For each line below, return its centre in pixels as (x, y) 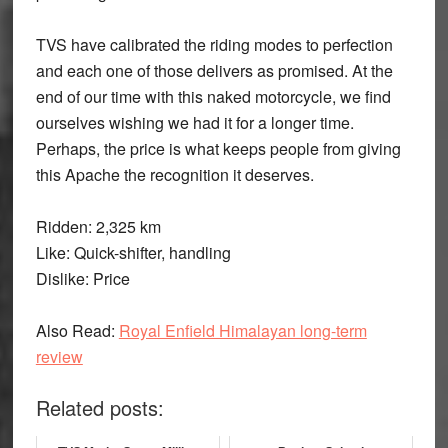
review (59, 356)
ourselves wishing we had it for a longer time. (194, 122)
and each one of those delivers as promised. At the (214, 70)
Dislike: (62, 278)
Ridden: (63, 226)
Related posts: (99, 407)
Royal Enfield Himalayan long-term (242, 330)
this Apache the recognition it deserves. (174, 174)
